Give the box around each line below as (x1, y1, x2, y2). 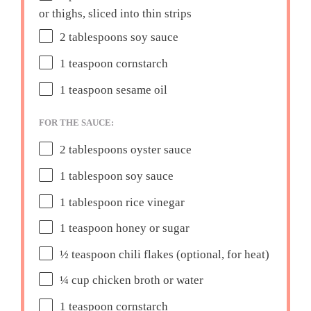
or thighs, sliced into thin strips (39, 6, 192, 20)
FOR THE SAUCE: (39, 118, 115, 128)
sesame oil (113, 83, 168, 97)
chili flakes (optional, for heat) (116, 248, 270, 262)
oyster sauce (128, 143, 192, 157)
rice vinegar (123, 195, 185, 209)
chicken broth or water (90, 274, 204, 287)
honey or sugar (113, 221, 190, 235)
